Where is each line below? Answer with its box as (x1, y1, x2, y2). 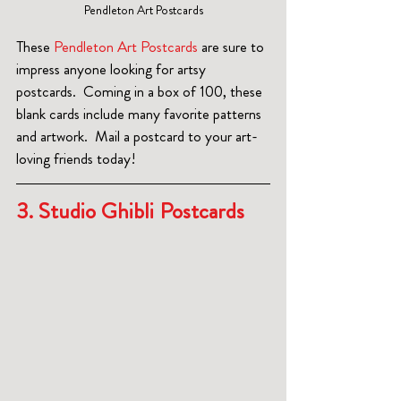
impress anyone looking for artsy (16, 57, 209, 80)
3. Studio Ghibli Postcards (16, 194, 250, 227)
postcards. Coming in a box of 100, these (16, 80, 266, 102)
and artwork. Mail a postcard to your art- (16, 124, 258, 147)
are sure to (198, 35, 268, 57)
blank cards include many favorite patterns (16, 102, 265, 124)
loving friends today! (16, 147, 136, 169)
